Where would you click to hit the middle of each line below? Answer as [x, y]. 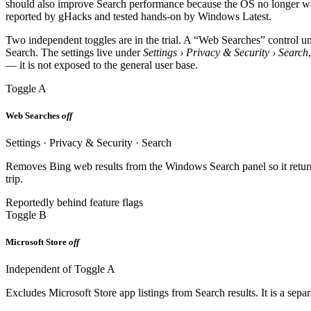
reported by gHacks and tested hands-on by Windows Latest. [138, 16]
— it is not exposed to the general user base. [102, 65]
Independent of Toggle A [60, 269]
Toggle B [26, 215]
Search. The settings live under [73, 52]
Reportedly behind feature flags [74, 202]
